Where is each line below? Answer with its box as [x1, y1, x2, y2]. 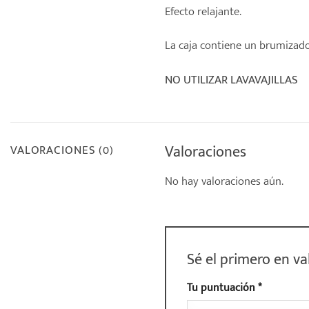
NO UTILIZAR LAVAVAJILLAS [165, 69, 298, 90]
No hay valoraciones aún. [165, 170, 283, 191]
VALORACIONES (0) [10, 139, 114, 160]
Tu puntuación [187, 278, 258, 297]
